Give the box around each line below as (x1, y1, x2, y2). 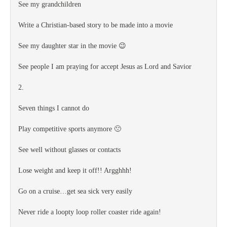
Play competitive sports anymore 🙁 (18, 125, 121, 133)
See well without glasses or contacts (18, 146, 121, 154)
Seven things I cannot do (18, 104, 89, 112)
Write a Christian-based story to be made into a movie (18, 21, 173, 29)
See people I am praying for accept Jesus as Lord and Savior (18, 63, 192, 70)
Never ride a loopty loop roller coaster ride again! (18, 208, 161, 216)
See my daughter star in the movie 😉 (18, 42, 126, 50)
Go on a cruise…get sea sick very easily (18, 187, 132, 195)
